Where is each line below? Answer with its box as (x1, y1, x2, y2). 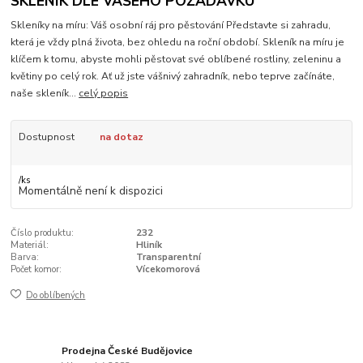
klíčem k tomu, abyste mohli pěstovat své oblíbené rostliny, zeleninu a (11, 53, 342, 66)
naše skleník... (11, 87, 79, 100)
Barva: (11, 250, 40, 263)
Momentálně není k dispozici (18, 182, 163, 199)
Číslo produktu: (11, 226, 75, 239)
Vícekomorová (135, 263, 200, 275)
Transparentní (135, 250, 201, 263)
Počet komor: (11, 263, 62, 275)
